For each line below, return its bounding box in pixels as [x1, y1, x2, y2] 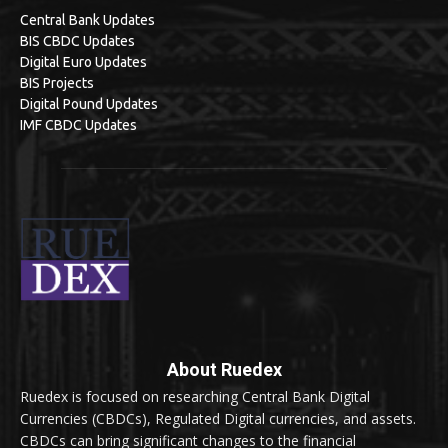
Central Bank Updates [20, 12, 155, 29]
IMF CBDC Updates [20, 117, 137, 134]
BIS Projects [20, 75, 94, 92]
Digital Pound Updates [20, 96, 158, 113]
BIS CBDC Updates [20, 33, 135, 50]
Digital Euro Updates [20, 54, 147, 71]
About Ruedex [166, 358, 282, 380]
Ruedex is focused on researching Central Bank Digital [20, 386, 370, 406]
